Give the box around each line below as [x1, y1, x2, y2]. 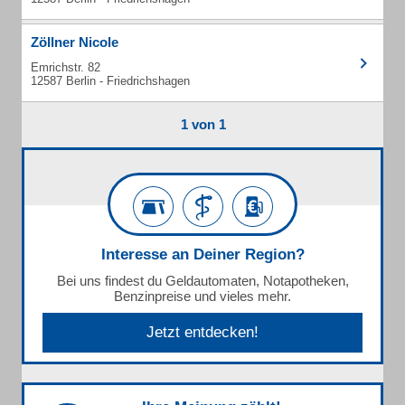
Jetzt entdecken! [146, 324, 259, 341]
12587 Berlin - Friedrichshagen [31, 74, 190, 88]
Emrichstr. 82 [31, 61, 100, 74]
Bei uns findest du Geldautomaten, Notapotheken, [56, 273, 349, 288]
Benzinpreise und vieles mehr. [114, 288, 291, 304]
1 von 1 [180, 117, 226, 132]
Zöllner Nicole [31, 34, 118, 50]
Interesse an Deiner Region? [100, 246, 305, 263]
